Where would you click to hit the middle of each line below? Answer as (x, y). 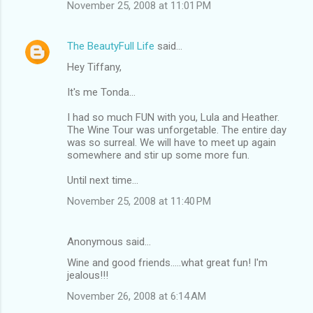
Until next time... (103, 180)
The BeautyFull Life (111, 46)
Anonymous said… (109, 241)
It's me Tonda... (101, 92)
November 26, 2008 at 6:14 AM (137, 296)
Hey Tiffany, (94, 67)
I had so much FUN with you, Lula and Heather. (173, 117)
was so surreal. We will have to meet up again (172, 142)
